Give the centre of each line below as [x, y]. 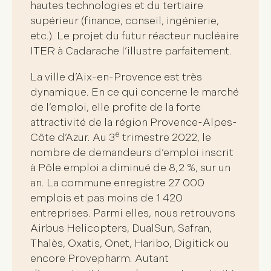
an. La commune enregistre [99, 183]
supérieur [54, 21]
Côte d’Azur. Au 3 [73, 138]
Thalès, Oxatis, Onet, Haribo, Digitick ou [130, 244]
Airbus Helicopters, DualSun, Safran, [121, 229]
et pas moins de [114, 198]
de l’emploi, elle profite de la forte [116, 108]
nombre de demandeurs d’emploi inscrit [132, 153]
